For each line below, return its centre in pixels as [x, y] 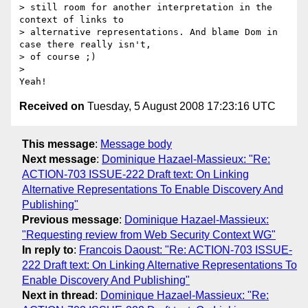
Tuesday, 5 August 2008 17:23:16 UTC [180, 107]
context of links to [74, 20]
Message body [136, 144]
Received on [52, 107]
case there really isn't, [88, 45]
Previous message [70, 219]
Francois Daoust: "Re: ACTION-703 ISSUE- [186, 250]
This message [58, 144]
